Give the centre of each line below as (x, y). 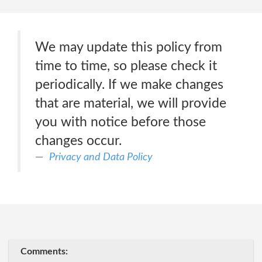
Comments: (44, 251)
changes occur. (78, 141)
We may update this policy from (129, 47)
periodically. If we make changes (129, 85)
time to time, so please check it (126, 66)
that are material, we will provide (131, 103)
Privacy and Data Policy (101, 157)
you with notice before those (120, 122)
